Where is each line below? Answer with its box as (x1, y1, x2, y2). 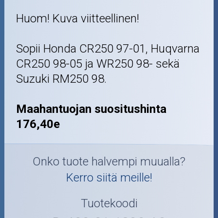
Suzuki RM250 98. (16, 72, 107, 86)
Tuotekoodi (80, 196, 138, 210)
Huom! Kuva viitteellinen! (16, 11, 140, 25)
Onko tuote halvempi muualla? (33, 155, 185, 169)
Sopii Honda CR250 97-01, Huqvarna (16, 41, 200, 55)
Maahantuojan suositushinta (16, 102, 167, 116)
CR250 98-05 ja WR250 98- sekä (16, 56, 180, 71)
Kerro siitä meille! (66, 171, 152, 185)
